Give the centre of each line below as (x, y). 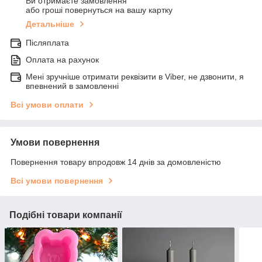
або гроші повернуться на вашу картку (99, 10)
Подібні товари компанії (66, 215)
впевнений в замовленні (72, 86)
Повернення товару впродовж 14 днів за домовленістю (116, 162)
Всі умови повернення (57, 181)
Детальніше (50, 24)
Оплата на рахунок (62, 60)
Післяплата (47, 43)
